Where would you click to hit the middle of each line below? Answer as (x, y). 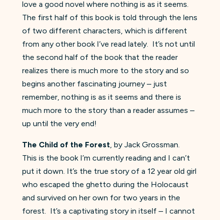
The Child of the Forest (66, 144)
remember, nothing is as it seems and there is (101, 97)
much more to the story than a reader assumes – (108, 110)
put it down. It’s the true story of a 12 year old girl (109, 171)
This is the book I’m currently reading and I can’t (106, 158)
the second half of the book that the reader (100, 57)
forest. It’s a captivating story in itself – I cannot (108, 211)
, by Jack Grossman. (146, 144)
